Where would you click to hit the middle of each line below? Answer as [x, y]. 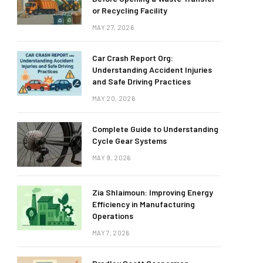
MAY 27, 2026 [113, 27]
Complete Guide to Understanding [155, 129]
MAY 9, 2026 [112, 158]
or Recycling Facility [130, 10]
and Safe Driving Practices [141, 81]
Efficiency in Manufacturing [144, 204]
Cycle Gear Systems [129, 141]
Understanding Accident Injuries [152, 70]
